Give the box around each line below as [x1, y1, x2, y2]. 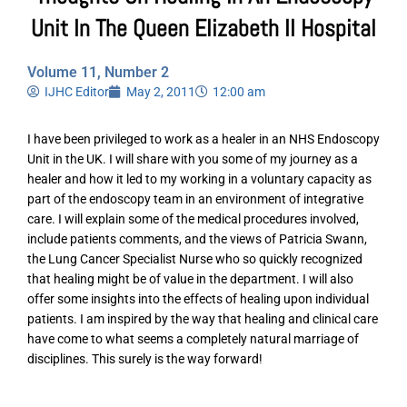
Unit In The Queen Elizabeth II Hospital [31, 14, 376, 45]
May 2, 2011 [126, 84, 195, 100]
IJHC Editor [45, 84, 109, 100]
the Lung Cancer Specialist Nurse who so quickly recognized [27, 252, 362, 267]
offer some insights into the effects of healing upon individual [27, 292, 369, 307]
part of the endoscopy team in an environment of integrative [27, 192, 363, 207]
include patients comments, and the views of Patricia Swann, [27, 232, 367, 247]
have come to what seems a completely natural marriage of [27, 332, 359, 347]
